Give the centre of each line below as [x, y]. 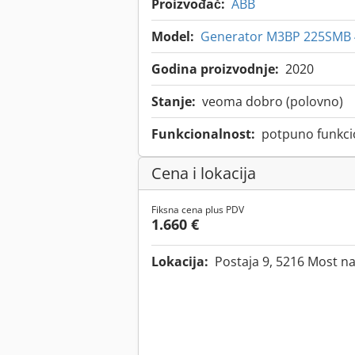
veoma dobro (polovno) [273, 102]
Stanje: [174, 102]
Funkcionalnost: [203, 134]
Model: [173, 37]
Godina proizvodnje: [215, 69]
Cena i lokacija [204, 174]
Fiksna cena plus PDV [198, 210]
